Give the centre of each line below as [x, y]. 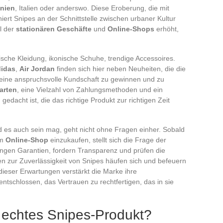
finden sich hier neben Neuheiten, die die [120, 68]
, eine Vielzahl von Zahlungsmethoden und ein [90, 89]
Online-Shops [131, 29]
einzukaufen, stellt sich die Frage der [107, 140]
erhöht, [167, 29]
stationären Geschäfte [54, 29]
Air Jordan [37, 68]
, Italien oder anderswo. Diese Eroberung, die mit [92, 8]
